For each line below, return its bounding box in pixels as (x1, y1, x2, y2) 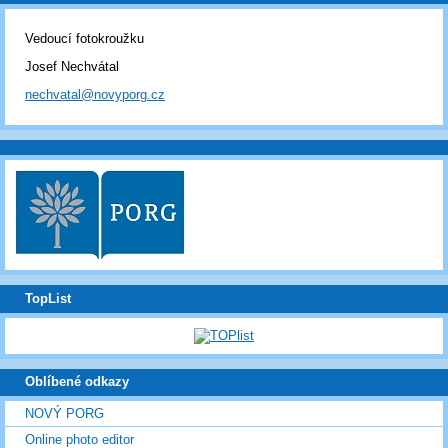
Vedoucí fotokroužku (25, 31, 144, 47)
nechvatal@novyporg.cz (25, 87, 165, 103)
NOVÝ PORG (25, 405, 104, 421)
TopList (25, 290, 71, 306)
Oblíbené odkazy (25, 374, 129, 390)
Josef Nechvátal (25, 59, 119, 75)
